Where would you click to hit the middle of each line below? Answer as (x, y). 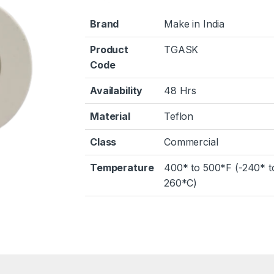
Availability (117, 91)
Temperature (122, 168)
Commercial (191, 142)
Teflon (179, 117)
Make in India (194, 24)
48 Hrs (180, 91)
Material (110, 117)
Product (109, 50)
